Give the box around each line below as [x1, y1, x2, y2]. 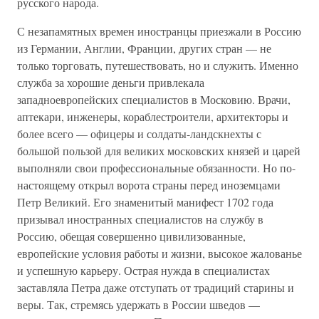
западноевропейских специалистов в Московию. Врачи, [17, 92, 291, 107]
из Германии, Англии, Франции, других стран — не [17, 41, 271, 56]
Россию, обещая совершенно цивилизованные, [17, 229, 246, 244]
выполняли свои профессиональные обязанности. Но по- [17, 160, 296, 175]
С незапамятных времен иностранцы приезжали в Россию [17, 23, 301, 38]
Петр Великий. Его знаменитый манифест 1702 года [17, 194, 273, 209]
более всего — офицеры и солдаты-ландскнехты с [17, 126, 261, 141]
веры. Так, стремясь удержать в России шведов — [17, 297, 260, 312]
